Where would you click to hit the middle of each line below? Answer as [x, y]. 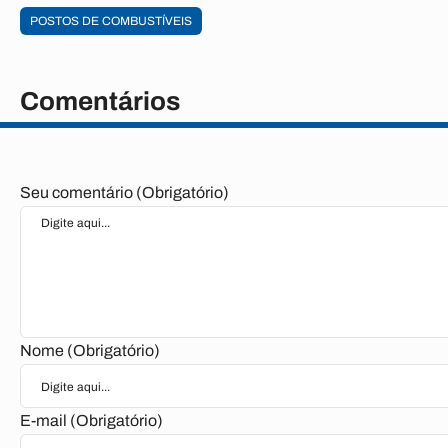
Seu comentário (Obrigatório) [124, 192]
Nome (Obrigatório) [90, 350]
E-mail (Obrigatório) [91, 420]
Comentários [100, 101]
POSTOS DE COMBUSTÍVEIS [111, 21]
